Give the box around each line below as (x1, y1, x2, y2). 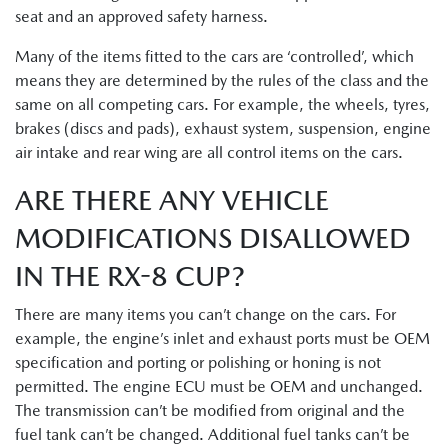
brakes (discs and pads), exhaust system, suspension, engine (15, 118, 431, 138)
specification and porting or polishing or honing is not (15, 352, 381, 372)
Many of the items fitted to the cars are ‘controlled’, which (15, 46, 414, 66)
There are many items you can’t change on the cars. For (15, 304, 396, 324)
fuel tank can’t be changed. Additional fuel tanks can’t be (15, 424, 410, 444)
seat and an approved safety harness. (15, 6, 268, 26)
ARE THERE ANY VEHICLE (15, 183, 329, 216)
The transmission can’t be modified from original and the (15, 400, 405, 420)
